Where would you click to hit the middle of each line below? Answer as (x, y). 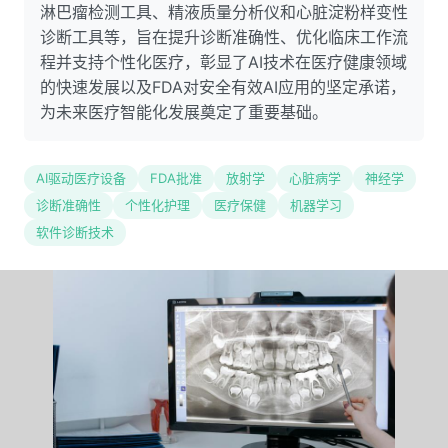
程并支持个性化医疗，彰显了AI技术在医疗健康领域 (223, 62)
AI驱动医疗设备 (81, 178)
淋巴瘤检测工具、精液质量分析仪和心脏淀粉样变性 (224, 12)
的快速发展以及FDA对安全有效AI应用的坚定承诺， (223, 87)
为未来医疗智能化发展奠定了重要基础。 (184, 112)
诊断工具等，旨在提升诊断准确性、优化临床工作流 (224, 37)
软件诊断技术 (75, 232)
